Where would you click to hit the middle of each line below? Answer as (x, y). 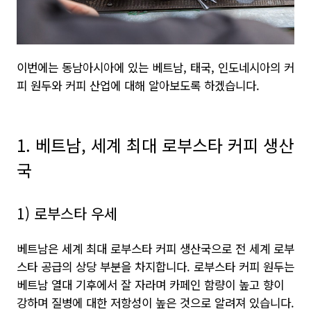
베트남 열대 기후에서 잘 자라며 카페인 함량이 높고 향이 (150, 285)
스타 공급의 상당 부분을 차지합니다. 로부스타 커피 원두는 (155, 267)
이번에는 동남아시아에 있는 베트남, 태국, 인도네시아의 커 (155, 67)
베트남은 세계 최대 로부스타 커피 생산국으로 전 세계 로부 (155, 249)
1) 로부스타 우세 (67, 213)
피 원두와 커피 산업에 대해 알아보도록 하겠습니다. (138, 85)
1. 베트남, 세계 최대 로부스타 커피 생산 (155, 145)
